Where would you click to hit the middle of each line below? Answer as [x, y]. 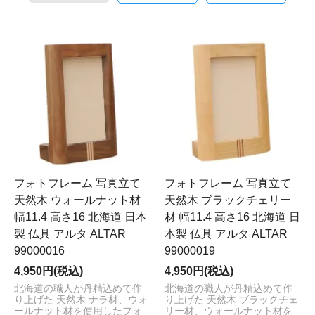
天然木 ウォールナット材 [77, 200]
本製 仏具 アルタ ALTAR [226, 233]
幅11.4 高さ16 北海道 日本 [81, 217]
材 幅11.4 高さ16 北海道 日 [232, 217]
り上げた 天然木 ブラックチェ [231, 300]
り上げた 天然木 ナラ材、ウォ [81, 300]
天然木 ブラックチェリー [228, 200]
